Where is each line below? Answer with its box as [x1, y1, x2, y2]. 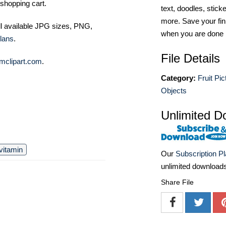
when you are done [161, 29, 223, 38]
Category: [161, 74, 196, 82]
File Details [161, 51, 220, 65]
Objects [161, 86, 187, 95]
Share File [161, 178, 194, 187]
